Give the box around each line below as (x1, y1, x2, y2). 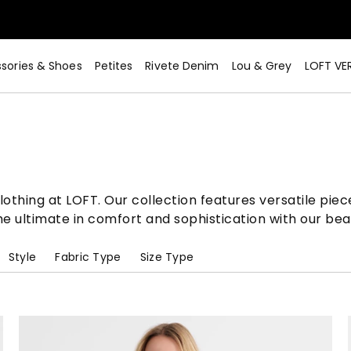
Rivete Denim (145, 58, 219, 74)
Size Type (139, 249, 194, 265)
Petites (94, 58, 133, 74)
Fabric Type (55, 249, 121, 265)
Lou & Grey (231, 58, 292, 74)
